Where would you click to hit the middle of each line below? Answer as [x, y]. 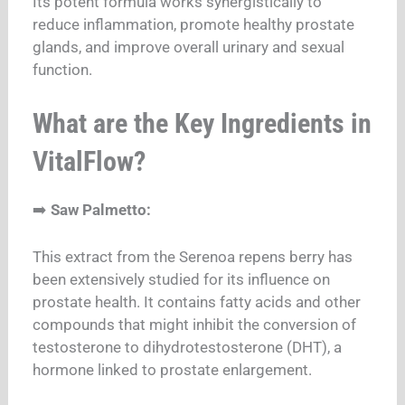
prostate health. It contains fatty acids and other [197, 301]
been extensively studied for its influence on [182, 279]
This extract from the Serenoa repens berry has [193, 256]
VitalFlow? [89, 162]
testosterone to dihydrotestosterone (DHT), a [188, 347]
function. [63, 69]
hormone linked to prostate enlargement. [173, 369]
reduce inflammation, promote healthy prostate [194, 24]
